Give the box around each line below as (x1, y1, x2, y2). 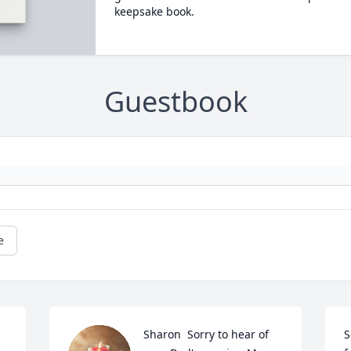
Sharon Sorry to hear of (143, 327, 270, 342)
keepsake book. (114, 4, 194, 19)
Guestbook (103, 82, 248, 121)
